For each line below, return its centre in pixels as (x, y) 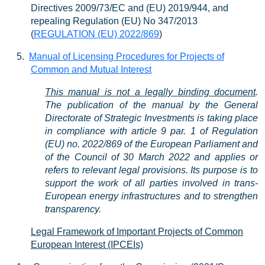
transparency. (73, 209)
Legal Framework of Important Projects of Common (137, 232)
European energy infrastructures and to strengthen (151, 196)
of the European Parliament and (190, 144)
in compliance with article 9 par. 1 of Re (135, 131)
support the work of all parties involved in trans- (151, 183)
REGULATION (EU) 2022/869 (96, 34)
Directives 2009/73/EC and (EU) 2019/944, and (130, 8)
